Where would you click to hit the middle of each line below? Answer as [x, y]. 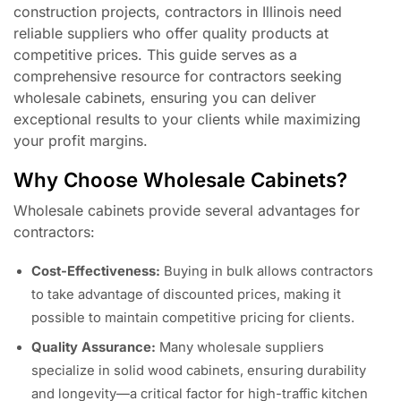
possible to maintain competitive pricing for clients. [193, 317]
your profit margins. [81, 141]
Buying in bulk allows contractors [267, 271]
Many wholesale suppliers [240, 348]
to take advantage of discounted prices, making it [186, 294]
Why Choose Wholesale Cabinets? [180, 180]
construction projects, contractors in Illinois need [178, 12]
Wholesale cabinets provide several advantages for [187, 211]
